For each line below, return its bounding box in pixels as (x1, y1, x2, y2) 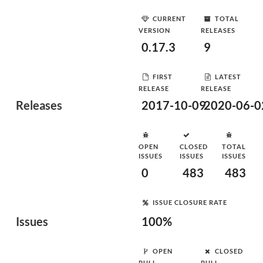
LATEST (215, 72, 241, 80)
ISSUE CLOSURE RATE (153, 198, 227, 206)
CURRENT (153, 14, 186, 22)
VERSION (139, 26, 170, 34)
